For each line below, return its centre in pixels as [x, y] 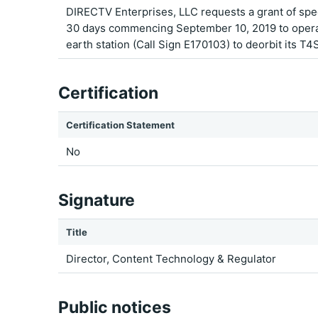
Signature [97, 200]
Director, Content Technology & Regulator [171, 259]
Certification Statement [120, 125]
